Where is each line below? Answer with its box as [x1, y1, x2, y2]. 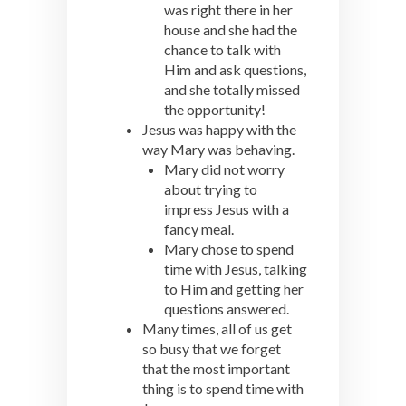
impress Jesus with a [164, 200, 289, 217]
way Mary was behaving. [142, 140, 295, 158]
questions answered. [164, 300, 289, 317]
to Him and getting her [164, 280, 304, 297]
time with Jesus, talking [164, 260, 307, 277]
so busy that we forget [142, 340, 281, 357]
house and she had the [164, 21, 297, 38]
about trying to [164, 180, 257, 198]
